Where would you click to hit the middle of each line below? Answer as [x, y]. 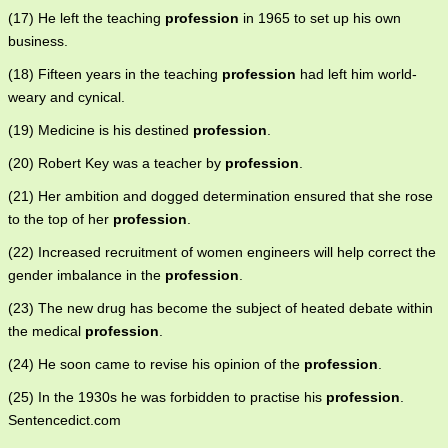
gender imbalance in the [86, 275]
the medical [46, 331]
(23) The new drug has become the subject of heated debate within [220, 308]
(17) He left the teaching [86, 18]
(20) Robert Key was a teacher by [116, 163]
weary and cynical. [66, 97]
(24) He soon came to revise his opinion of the [156, 364]
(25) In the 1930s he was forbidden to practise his [167, 397]
